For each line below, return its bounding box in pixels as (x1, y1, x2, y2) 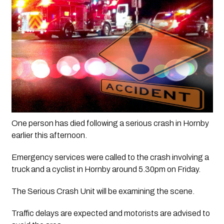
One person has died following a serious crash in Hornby (11, 119, 209, 128)
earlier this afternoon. (11, 131, 87, 140)
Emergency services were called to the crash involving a (11, 153, 209, 162)
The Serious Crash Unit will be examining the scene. (11, 187, 194, 196)
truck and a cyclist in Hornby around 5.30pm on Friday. (11, 165, 200, 174)
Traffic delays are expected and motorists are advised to (11, 209, 210, 218)
